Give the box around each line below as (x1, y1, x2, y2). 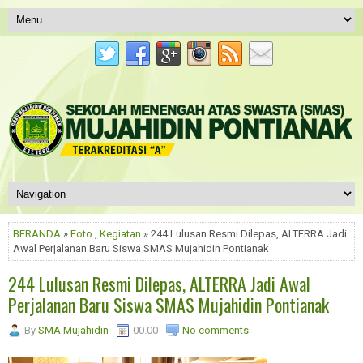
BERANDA (13, 227, 61, 240)
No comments (182, 323, 249, 336)
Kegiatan (100, 227, 141, 240)
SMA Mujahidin (38, 323, 109, 336)
